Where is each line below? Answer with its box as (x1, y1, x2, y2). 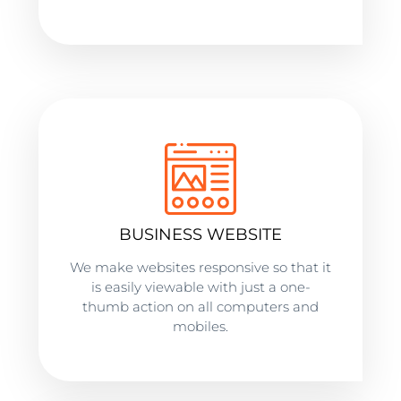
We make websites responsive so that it (70, 259, 331, 276)
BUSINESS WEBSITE (119, 225, 282, 244)
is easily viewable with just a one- (90, 278, 311, 295)
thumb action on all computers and (82, 298, 319, 315)
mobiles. (173, 318, 228, 335)
